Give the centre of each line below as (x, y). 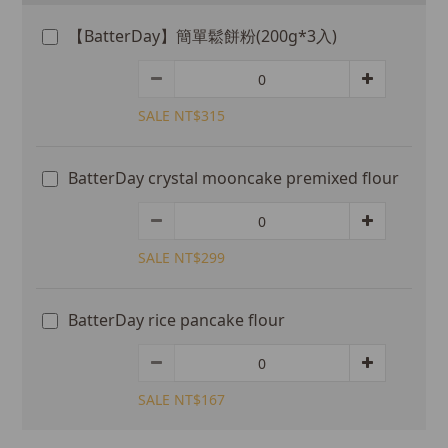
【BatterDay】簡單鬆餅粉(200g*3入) (202, 36)
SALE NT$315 (181, 115)
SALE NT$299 (181, 257)
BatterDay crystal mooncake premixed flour (233, 178)
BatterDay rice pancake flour (176, 320)
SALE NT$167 (181, 399)
